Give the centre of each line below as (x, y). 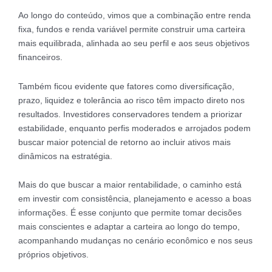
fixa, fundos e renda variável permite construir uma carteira (132, 29)
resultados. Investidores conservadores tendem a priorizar (130, 114)
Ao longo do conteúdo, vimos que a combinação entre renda (134, 15)
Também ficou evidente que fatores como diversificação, (126, 86)
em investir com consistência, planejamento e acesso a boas (135, 199)
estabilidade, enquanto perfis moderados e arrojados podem (134, 128)
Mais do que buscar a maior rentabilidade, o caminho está (130, 185)
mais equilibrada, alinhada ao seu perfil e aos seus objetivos (134, 43)
